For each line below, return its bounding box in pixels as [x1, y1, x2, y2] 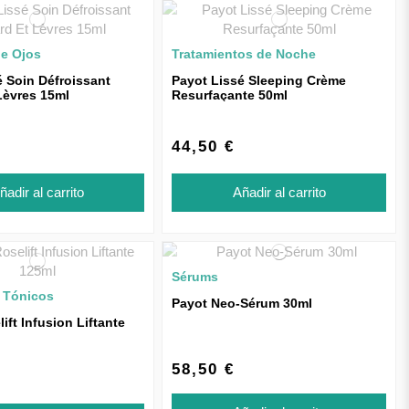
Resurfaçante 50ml [172, 88, 288, 102]
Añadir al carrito [232, 184, 326, 200]
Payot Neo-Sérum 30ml [172, 295, 313, 310]
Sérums [172, 268, 219, 284]
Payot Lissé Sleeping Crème [172, 73, 347, 88]
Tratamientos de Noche [172, 47, 317, 61]
